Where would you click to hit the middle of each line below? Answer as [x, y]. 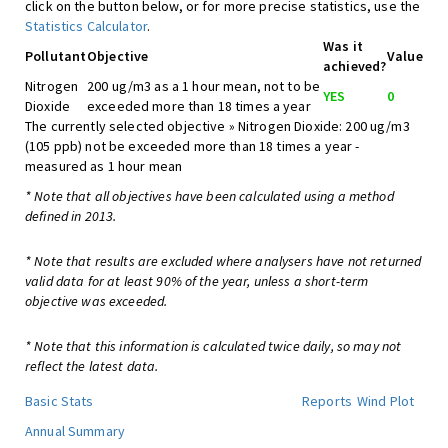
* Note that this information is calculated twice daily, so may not [213, 346]
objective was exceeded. [96, 301]
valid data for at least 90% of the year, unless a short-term [197, 281]
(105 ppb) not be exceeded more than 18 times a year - [192, 146]
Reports [327, 401]
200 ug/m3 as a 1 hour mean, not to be [204, 86]
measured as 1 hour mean [104, 166]
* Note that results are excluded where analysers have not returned [223, 261]
